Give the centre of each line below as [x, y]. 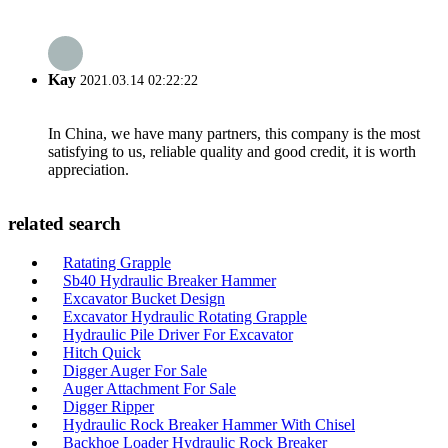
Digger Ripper [108, 406]
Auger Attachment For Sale [149, 388]
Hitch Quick [102, 352]
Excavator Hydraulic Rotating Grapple [185, 316]
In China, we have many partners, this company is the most [234, 134]
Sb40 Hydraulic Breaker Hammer [169, 280]
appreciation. [88, 170]
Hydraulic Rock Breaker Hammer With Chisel [209, 424]
